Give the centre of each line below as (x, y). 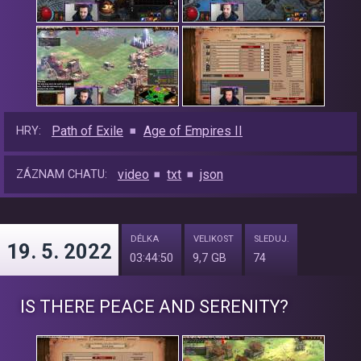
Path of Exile (87, 131)
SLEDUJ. (272, 239)
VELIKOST (214, 239)
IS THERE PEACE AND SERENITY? (154, 307)
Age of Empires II (193, 131)
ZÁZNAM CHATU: (62, 175)
